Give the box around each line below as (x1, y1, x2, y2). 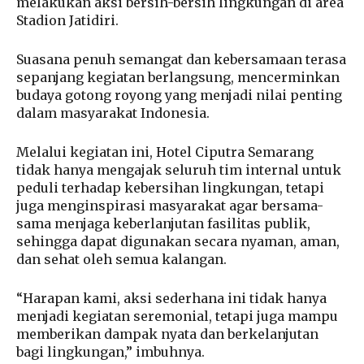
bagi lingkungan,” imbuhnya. (16, 344, 205, 361)
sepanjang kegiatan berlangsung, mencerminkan (16, 69, 340, 86)
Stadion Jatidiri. (16, 12, 119, 29)
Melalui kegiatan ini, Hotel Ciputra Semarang (16, 144, 314, 161)
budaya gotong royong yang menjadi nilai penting (16, 87, 342, 104)
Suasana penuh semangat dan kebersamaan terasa (16, 51, 346, 68)
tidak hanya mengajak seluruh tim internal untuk (16, 162, 341, 179)
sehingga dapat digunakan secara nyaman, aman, (16, 233, 340, 250)
